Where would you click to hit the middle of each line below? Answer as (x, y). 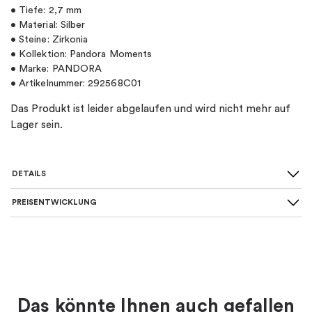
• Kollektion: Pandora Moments (81, 54)
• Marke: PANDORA (56, 69)
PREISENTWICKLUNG (54, 202)
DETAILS (29, 173)
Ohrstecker (177, 281)
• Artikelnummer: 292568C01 (76, 84)
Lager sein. (37, 125)
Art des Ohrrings (70, 281)
